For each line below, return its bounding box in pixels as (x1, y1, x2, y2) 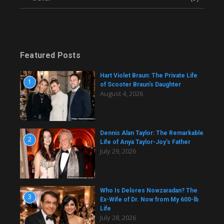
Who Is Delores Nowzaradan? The (100, 186, 197, 194)
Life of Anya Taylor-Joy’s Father (100, 138, 190, 145)
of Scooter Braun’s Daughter (100, 80, 181, 88)
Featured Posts (20, 50, 80, 60)
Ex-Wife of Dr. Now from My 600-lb (100, 195, 198, 203)
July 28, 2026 (100, 212, 136, 222)
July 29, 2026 (100, 146, 136, 155)
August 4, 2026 (100, 88, 143, 98)
